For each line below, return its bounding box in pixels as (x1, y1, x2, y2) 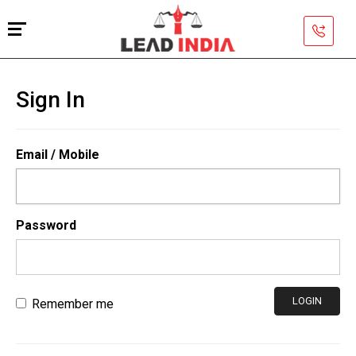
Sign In (16, 87, 85, 113)
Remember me (32, 296, 114, 311)
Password (16, 218, 76, 233)
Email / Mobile (16, 147, 99, 162)
